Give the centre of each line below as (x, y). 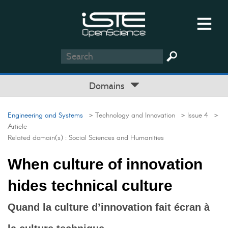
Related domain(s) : (38, 138)
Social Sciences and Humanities (116, 138)
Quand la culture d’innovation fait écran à (109, 207)
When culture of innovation (105, 164)
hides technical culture (90, 186)
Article (17, 127)
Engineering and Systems (45, 116)
